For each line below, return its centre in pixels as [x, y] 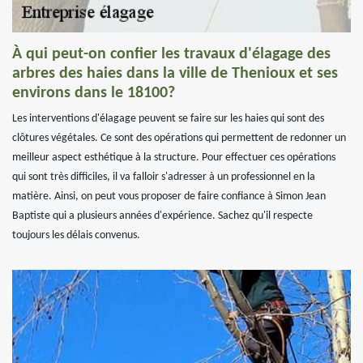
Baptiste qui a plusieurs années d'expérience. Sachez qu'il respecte [162, 216]
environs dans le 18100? [94, 93]
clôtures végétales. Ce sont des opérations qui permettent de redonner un [179, 138]
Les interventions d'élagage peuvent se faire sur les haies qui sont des [168, 119]
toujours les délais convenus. [76, 235]
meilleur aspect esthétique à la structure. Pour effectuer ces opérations [174, 158]
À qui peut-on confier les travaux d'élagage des [171, 54]
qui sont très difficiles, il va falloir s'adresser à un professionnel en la [164, 177]
